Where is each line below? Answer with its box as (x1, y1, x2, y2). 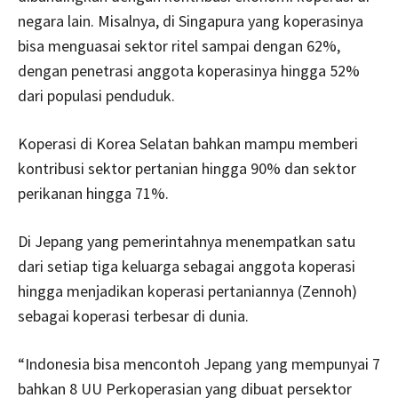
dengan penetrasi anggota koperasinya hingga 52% (18, 60, 360, 81)
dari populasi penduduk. (18, 85, 175, 106)
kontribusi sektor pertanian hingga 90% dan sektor (18, 158, 356, 179)
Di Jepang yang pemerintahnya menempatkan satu (18, 231, 355, 251)
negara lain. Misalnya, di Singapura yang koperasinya (18, 11, 363, 31)
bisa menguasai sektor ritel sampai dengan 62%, (18, 36, 340, 56)
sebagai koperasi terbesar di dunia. (18, 306, 249, 326)
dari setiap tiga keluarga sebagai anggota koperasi (18, 256, 355, 276)
